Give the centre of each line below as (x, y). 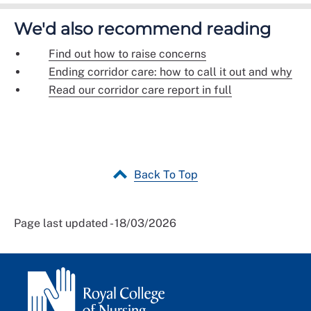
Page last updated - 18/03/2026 (95, 223)
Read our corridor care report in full (140, 90)
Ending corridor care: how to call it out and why (170, 72)
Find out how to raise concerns (127, 53)
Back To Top (166, 174)
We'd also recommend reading (142, 28)
